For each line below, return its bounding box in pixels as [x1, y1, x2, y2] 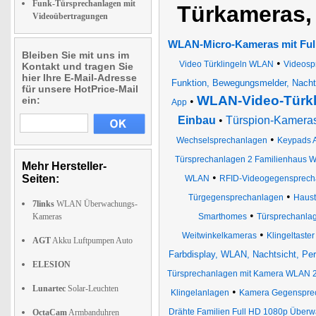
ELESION [32, 260, 71, 269]
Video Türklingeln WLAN [178, 59, 274, 69]
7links [32, 199, 54, 209]
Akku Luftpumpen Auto [51, 236, 133, 245]
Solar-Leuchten [66, 284, 119, 293]
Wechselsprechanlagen [176, 135, 267, 145]
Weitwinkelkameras [182, 231, 257, 241]
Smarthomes [198, 212, 247, 221]
